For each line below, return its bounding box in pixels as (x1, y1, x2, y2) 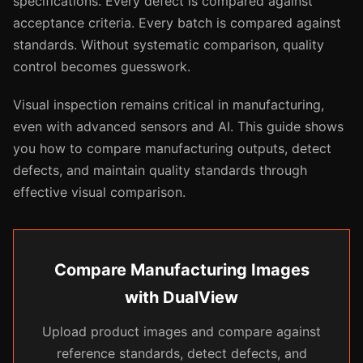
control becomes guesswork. (13, 58, 190, 75)
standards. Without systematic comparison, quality (13, 36, 324, 53)
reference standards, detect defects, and (56, 345, 307, 361)
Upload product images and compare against (42, 323, 321, 340)
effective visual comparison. (13, 184, 186, 200)
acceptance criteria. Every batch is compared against (13, 15, 341, 31)
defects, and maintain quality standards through (13, 162, 307, 178)
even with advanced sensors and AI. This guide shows (13, 118, 344, 135)
